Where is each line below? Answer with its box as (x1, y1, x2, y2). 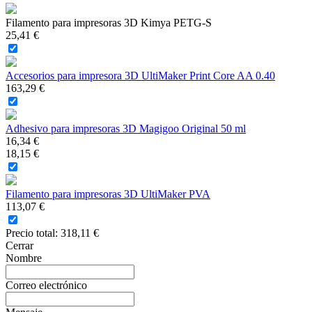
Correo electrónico (6, 279, 87, 291)
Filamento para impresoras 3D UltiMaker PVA (6, 187, 210, 200)
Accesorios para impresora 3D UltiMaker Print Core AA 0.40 (6, 69, 275, 81)
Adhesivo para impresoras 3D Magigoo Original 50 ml (6, 122, 246, 134)
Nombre (6, 251, 42, 264)
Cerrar (6, 239, 33, 251)
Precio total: (6, 226, 61, 239)
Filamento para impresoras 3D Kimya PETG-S (6, 16, 212, 29)
